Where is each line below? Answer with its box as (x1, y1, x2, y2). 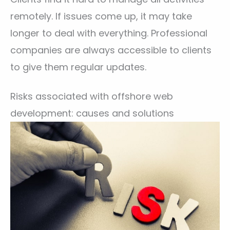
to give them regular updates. (10, 61, 146, 74)
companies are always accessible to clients (10, 44, 212, 57)
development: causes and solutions (10, 106, 174, 120)
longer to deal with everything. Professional (10, 27, 207, 40)
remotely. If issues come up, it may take (10, 10, 192, 23)
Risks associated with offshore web (10, 89, 173, 103)
